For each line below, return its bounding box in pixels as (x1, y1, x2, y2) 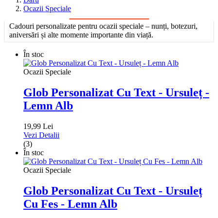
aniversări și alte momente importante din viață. (9, 31, 153, 39)
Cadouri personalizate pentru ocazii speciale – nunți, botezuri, (9, 22, 198, 31)
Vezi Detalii (23, 131, 59, 140)
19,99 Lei (23, 122, 53, 131)
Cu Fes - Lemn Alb (23, 198, 117, 211)
